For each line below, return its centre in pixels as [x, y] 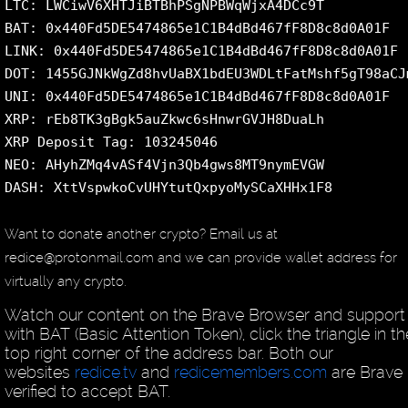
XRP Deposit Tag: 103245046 [111, 143]
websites [39, 372]
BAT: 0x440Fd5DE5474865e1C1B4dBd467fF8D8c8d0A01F [197, 29]
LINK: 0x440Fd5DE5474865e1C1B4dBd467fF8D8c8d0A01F [201, 51]
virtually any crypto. [65, 281]
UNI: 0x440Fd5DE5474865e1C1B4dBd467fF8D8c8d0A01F [197, 97]
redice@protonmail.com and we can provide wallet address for [200, 257]
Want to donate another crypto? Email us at [141, 234]
